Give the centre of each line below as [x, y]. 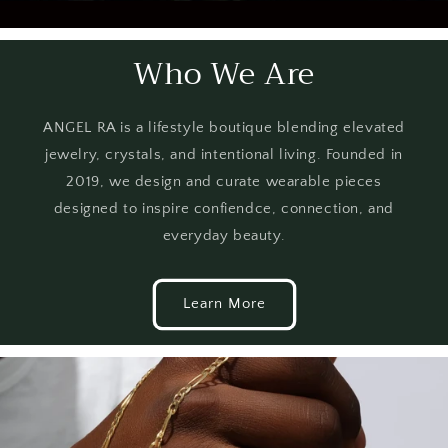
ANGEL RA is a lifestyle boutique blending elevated [223, 127]
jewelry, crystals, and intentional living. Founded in [224, 154]
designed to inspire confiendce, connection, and [224, 208]
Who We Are [224, 73]
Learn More [224, 304]
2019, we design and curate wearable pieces [224, 181]
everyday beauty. [224, 235]
